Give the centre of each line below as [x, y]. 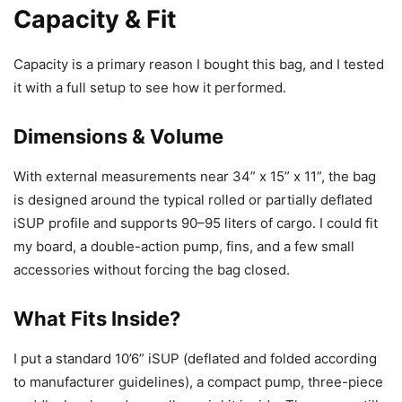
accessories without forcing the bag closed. [152, 270]
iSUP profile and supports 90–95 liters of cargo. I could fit [196, 223]
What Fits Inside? [97, 319]
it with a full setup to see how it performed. [150, 88]
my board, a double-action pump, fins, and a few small [184, 247]
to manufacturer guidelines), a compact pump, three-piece [198, 382]
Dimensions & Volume [118, 137]
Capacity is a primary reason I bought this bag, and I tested [199, 65]
